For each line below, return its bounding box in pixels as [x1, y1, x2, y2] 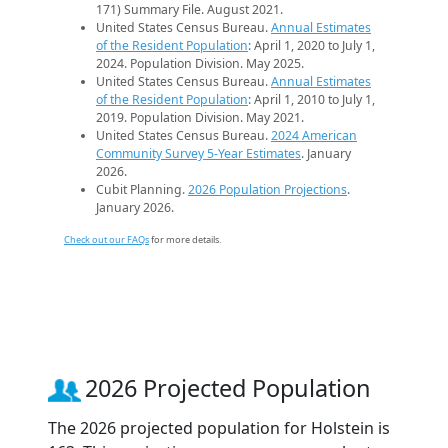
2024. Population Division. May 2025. [96, 55, 304, 73]
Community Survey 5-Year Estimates [96, 145, 301, 163]
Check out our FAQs [64, 233, 149, 247]
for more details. [149, 233, 221, 247]
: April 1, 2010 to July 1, [248, 91, 375, 109]
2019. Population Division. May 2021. [96, 109, 304, 127]
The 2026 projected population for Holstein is [48, 417, 390, 440]
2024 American [271, 127, 357, 145]
